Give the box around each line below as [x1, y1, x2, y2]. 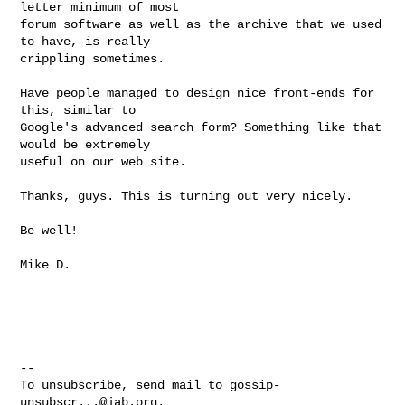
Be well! [20, 222, 79, 238]
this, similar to [20, 102, 144, 118]
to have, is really [20, 33, 158, 49]
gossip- [230, 377, 281, 392]
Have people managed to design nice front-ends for [20, 85, 375, 100]
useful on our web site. [20, 154, 187, 169]
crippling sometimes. [20, 51, 180, 66]
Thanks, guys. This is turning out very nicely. [20, 188, 353, 203]
